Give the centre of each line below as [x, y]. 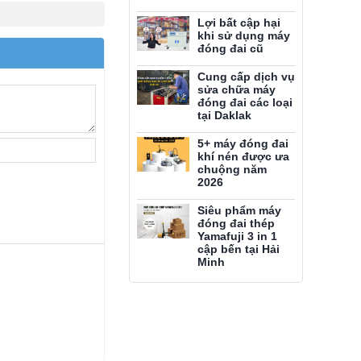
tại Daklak [224, 115]
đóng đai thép [236, 223]
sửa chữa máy [237, 89]
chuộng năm [232, 169]
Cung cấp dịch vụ [246, 77]
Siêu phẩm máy [239, 210]
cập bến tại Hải [239, 249]
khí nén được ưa [243, 156]
